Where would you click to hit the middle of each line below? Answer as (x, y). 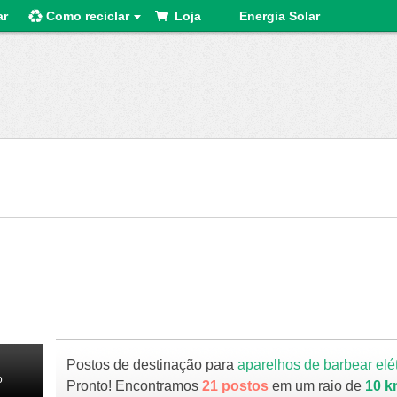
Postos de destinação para (152, 364)
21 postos (236, 385)
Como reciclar (87, 16)
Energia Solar (279, 16)
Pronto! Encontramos (135, 385)
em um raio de (317, 385)
